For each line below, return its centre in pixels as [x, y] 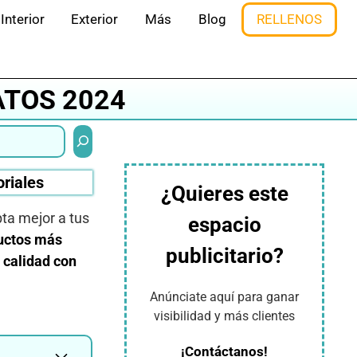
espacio [224, 225]
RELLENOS [290, 19]
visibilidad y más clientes [224, 316]
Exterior [95, 19]
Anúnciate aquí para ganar [224, 297]
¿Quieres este [224, 194]
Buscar [92, 131]
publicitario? [224, 256]
